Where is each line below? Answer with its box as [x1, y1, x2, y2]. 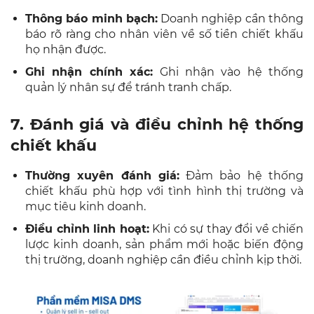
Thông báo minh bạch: [25, 11, 158, 25]
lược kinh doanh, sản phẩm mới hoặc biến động [25, 237, 303, 251]
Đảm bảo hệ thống [179, 168, 304, 182]
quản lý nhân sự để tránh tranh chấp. [25, 80, 231, 94]
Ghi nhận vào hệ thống [153, 64, 303, 78]
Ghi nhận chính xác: [25, 64, 153, 78]
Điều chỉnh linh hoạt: [25, 221, 149, 235]
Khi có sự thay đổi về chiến [149, 221, 303, 235]
